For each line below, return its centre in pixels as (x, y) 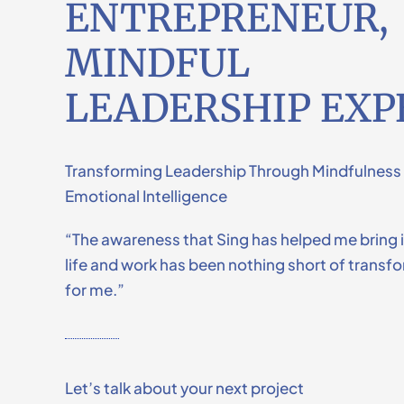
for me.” (94, 289)
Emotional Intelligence (146, 196)
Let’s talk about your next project (184, 388)
